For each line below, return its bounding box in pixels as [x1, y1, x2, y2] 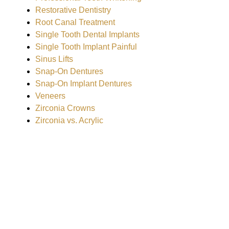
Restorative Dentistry [35, 6, 111, 15]
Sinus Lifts [35, 55, 73, 64]
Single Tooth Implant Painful [35, 42, 137, 52]
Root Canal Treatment [35, 18, 115, 27]
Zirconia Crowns [35, 104, 95, 113]
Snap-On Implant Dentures [35, 79, 132, 88]
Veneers [35, 91, 65, 101]
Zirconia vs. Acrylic [35, 116, 103, 125]
